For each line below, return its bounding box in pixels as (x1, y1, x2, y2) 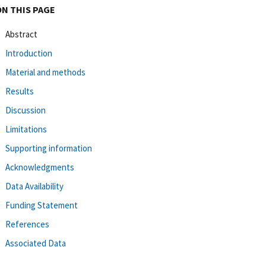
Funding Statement (5, 199, 78, 211)
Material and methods (5, 66, 85, 78)
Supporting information (5, 142, 92, 154)
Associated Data (5, 237, 66, 249)
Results (5, 85, 34, 97)
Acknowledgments (5, 161, 74, 173)
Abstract (5, 28, 37, 40)
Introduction (5, 47, 52, 59)
